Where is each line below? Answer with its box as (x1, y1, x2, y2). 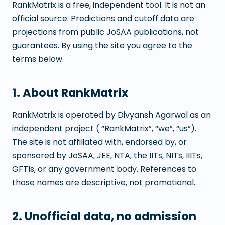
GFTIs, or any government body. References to (12, 163, 196, 175)
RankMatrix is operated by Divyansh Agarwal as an (12, 109, 211, 121)
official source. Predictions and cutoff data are (12, 13, 194, 24)
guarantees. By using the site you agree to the (12, 40, 192, 51)
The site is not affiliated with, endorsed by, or (12, 136, 187, 148)
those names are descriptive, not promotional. (12, 177, 195, 188)
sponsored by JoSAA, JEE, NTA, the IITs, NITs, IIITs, (12, 150, 202, 161)
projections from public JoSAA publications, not (12, 26, 199, 38)
